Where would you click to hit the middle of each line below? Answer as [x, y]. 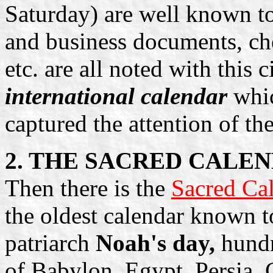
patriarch [50, 243]
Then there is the [88, 188]
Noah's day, [155, 243]
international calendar [116, 96]
